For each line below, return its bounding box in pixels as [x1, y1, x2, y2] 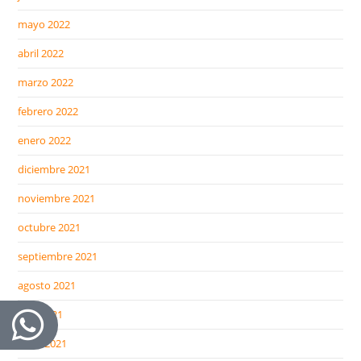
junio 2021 [18, 336, 68, 351]
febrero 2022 [18, 104, 79, 119]
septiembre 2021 [18, 249, 98, 264]
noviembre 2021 [18, 191, 96, 206]
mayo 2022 [18, 17, 71, 32]
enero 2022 [18, 133, 72, 148]
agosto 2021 [18, 278, 77, 293]
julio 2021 [18, 307, 64, 322]
